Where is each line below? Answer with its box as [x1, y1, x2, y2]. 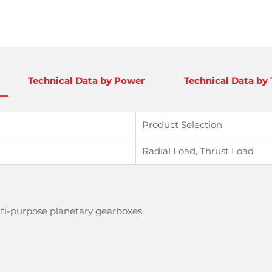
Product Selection [142, 119, 222, 131]
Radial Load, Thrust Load [142, 145, 254, 157]
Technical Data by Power [28, 75, 145, 86]
